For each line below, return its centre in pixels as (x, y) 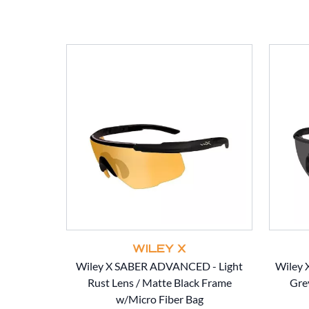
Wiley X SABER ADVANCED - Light (159, 266)
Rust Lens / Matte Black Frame (159, 283)
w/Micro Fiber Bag (159, 299)
